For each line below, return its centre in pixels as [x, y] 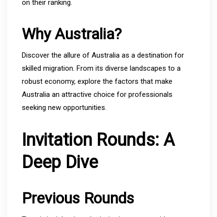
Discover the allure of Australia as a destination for [103, 55]
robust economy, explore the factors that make [97, 81]
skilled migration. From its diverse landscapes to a [101, 68]
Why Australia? [72, 34]
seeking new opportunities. [64, 107]
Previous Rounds [78, 198]
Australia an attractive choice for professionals [97, 94]
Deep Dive [60, 162]
